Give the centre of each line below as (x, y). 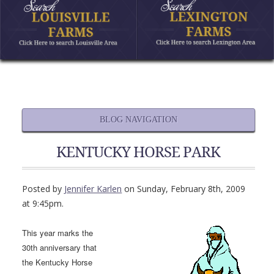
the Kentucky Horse (57, 262)
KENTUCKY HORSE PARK (139, 152)
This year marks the (58, 233)
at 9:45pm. (43, 203)
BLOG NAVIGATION (138, 120)
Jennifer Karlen (93, 189)
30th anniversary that (60, 247)
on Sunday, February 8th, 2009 (184, 189)
